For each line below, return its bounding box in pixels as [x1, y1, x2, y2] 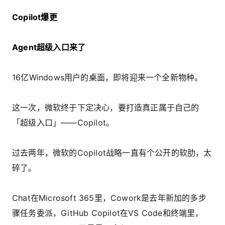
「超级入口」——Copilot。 [12, 117, 115, 128]
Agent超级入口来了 [12, 42, 86, 52]
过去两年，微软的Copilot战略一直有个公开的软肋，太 [12, 147, 212, 158]
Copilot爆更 [12, 12, 57, 22]
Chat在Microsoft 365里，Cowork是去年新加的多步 [12, 192, 206, 203]
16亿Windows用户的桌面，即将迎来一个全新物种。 [12, 72, 203, 82]
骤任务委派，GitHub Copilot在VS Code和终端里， [12, 207, 203, 218]
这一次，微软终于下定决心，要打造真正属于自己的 [12, 102, 199, 113]
